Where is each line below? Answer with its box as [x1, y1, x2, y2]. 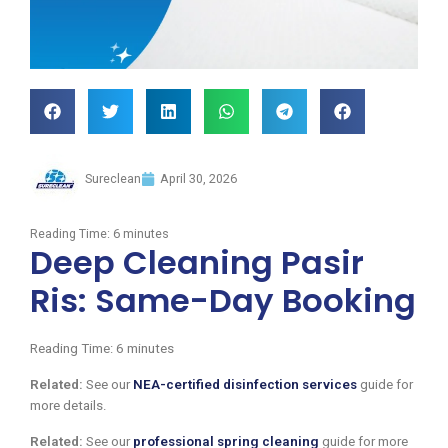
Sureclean [85, 170, 141, 186]
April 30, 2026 [160, 170, 237, 186]
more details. [30, 397, 107, 413]
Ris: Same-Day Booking [30, 277, 416, 323]
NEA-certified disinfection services [133, 376, 357, 392]
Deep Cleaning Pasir [30, 239, 364, 285]
